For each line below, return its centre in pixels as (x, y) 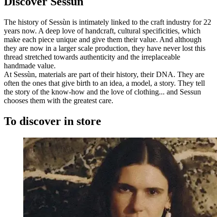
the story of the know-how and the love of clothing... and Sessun (102, 92)
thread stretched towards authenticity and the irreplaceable (92, 57)
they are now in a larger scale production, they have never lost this (105, 48)
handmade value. (30, 66)
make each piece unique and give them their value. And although (103, 40)
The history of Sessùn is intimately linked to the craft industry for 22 (108, 22)
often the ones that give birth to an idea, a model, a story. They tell (104, 83)
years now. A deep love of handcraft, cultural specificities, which (102, 31)
